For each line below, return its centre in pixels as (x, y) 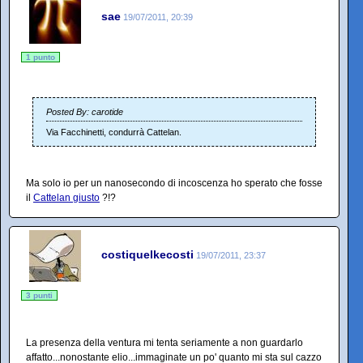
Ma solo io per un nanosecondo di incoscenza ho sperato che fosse (174, 183)
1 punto (41, 57)
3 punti (39, 295)
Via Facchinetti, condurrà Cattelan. (114, 132)
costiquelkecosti (147, 255)
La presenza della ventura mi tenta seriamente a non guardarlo (164, 342)
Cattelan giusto (66, 197)
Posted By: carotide (85, 111)
